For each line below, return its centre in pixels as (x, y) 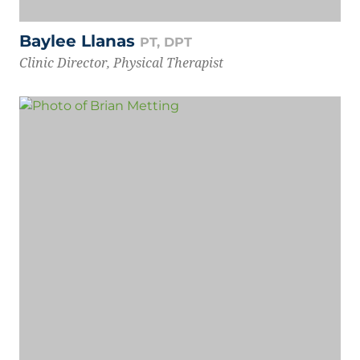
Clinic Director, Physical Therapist (121, 63)
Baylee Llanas (80, 41)
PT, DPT (166, 43)
